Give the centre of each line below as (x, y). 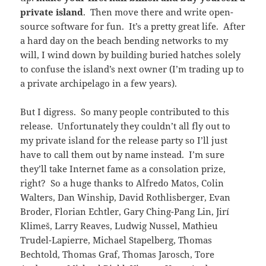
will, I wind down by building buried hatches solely (131, 54)
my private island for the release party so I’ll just (124, 140)
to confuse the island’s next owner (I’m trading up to (132, 69)
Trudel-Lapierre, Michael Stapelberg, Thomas (116, 240)
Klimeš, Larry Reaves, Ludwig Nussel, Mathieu (119, 225)
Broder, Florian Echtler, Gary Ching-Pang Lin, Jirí (125, 211)
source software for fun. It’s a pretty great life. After (133, 26)
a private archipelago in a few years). (99, 83)
